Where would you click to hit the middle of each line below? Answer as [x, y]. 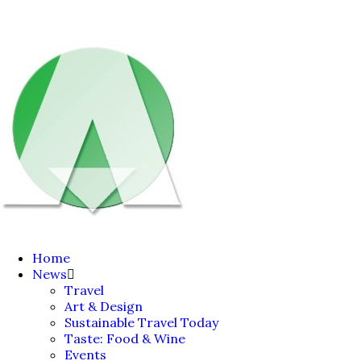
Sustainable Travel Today [141, 323]
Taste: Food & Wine [125, 339]
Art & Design [104, 307]
